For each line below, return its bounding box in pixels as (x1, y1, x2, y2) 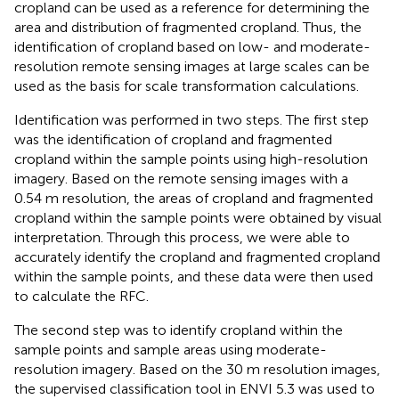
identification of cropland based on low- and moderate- (14, 37, 370, 55)
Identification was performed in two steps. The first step (14, 110, 369, 128)
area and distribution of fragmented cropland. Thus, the (14, 18, 362, 36)
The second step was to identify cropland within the (14, 321, 343, 338)
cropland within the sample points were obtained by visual (14, 208, 382, 226)
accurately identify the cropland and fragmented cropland (14, 248, 380, 265)
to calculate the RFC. (14, 287, 149, 305)
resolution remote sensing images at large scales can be (14, 57, 370, 75)
